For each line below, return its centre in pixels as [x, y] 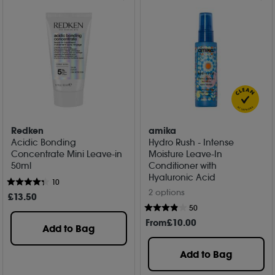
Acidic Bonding [44, 143]
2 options [167, 192]
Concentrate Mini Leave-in [67, 154]
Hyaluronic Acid [182, 178]
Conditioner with [183, 166]
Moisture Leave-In [186, 154]
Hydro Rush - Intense [192, 143]
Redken [28, 131]
